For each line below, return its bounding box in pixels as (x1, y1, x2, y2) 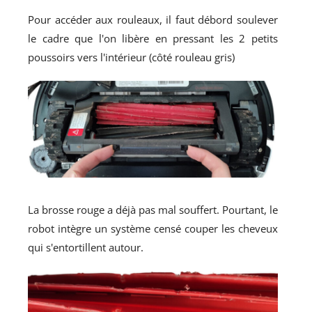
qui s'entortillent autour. (28, 240, 143, 255)
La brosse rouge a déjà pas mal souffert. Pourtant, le (28, 203, 279, 217)
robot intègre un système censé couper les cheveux (28, 221, 279, 236)
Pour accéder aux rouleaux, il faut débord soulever (28, 12, 279, 26)
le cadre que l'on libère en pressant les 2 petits (28, 31, 279, 45)
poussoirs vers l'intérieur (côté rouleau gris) (28, 49, 235, 64)
